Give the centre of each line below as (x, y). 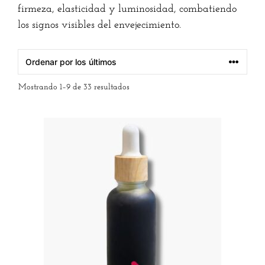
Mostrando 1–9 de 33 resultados (74, 87)
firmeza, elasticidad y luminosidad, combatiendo (127, 9)
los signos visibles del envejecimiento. (99, 25)
